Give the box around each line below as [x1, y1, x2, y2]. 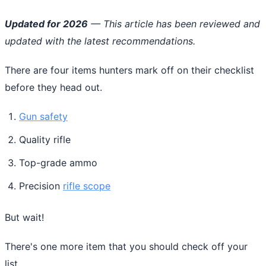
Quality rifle [19, 133, 71, 145]
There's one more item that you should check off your [5, 240, 248, 252]
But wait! [5, 211, 47, 223]
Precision [19, 179, 63, 192]
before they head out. [5, 81, 102, 93]
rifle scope [63, 179, 110, 192]
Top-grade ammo [19, 156, 97, 169]
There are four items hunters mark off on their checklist [5, 64, 254, 76]
